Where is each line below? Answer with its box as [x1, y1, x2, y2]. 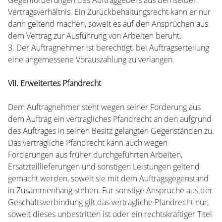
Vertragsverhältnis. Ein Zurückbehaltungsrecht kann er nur [8, 6, 211, 17]
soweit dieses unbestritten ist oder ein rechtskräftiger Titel [8, 209, 212, 220]
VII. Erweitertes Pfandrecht [8, 78, 101, 89]
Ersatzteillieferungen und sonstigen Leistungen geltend [8, 161, 200, 172]
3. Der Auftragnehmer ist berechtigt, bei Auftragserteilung [8, 42, 209, 53]
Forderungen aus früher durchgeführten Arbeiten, [8, 149, 182, 160]
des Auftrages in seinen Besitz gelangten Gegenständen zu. [8, 125, 214, 136]
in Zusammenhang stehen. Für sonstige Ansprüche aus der [8, 185, 213, 196]
